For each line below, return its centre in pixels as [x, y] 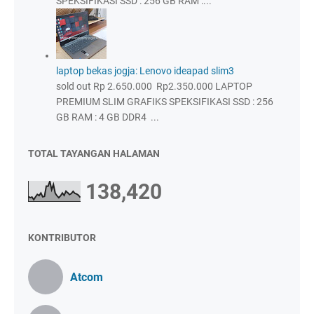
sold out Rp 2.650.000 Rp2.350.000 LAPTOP [154, 87]
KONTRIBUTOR [62, 238]
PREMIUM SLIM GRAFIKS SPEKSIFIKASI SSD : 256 [165, 102]
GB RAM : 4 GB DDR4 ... [108, 117]
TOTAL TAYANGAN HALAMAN [94, 154]
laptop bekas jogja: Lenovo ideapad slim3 [145, 71]
